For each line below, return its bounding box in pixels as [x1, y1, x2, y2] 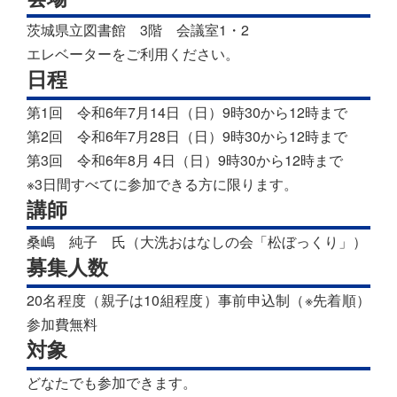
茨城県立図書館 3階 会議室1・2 [27, 19, 249, 41]
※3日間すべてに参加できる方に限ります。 [27, 173, 298, 194]
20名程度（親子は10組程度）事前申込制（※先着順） [27, 290, 370, 311]
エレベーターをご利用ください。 [27, 43, 239, 65]
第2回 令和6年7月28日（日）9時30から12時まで [27, 125, 347, 146]
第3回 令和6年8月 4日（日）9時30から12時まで [27, 149, 343, 170]
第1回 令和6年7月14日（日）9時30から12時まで [27, 101, 347, 122]
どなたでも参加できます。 [27, 371, 197, 393]
